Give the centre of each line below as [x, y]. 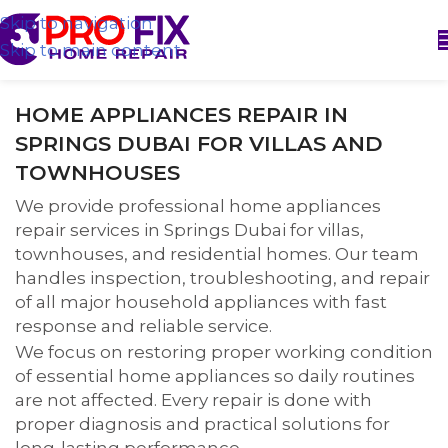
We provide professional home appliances [198, 206]
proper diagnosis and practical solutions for [202, 424]
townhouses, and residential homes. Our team [217, 254]
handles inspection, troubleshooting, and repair [222, 278]
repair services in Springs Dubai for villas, [189, 230]
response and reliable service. [143, 326]
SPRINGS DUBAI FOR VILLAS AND [199, 143]
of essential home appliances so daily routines [215, 376]
